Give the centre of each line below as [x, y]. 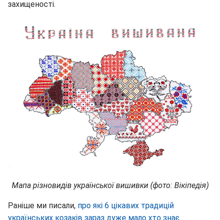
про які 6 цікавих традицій [126, 206]
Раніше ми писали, [43, 206]
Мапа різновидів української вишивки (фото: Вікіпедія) [110, 186]
